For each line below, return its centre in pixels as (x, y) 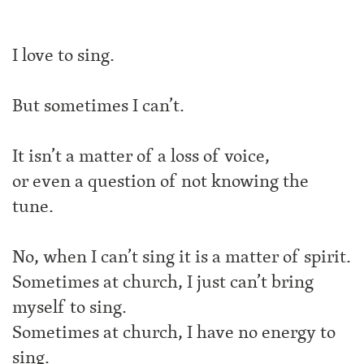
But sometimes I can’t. (98, 106)
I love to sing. (63, 55)
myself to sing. (69, 307)
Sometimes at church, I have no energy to (174, 332)
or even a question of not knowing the (160, 181)
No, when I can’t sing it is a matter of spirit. (182, 257)
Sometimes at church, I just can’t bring (163, 282)
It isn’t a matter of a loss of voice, (141, 156)
